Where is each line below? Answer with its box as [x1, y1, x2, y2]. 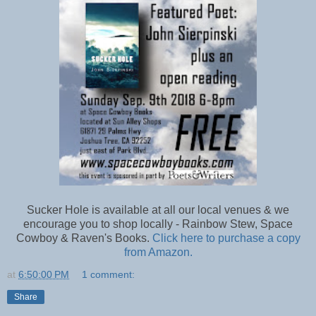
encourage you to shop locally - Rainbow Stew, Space [23, 217, 293, 230]
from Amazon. [123, 245, 193, 258]
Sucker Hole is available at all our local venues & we [27, 203, 289, 216]
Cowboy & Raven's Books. [16, 231, 152, 244]
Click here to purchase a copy [152, 231, 300, 244]
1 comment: [82, 268, 135, 280]
